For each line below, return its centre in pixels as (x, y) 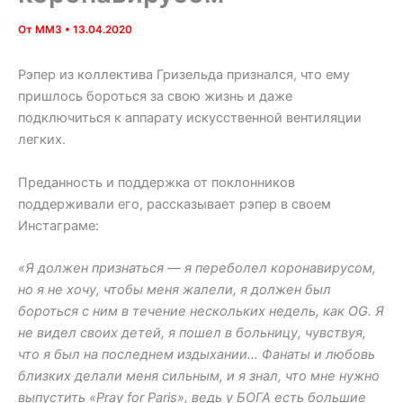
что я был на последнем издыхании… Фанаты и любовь (197, 355)
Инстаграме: (58, 225)
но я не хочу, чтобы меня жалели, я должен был (175, 290)
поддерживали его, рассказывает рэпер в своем (175, 204)
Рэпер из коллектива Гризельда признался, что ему (184, 75)
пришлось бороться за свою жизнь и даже (155, 97)
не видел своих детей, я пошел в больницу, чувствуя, (192, 333)
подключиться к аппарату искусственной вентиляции (190, 118)
